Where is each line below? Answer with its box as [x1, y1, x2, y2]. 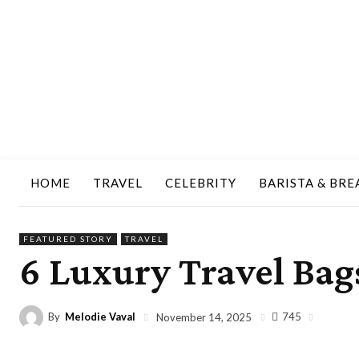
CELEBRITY [165, 175, 236, 191]
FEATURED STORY [23, 233, 113, 244]
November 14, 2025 [156, 310, 252, 324]
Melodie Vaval [65, 310, 135, 324]
